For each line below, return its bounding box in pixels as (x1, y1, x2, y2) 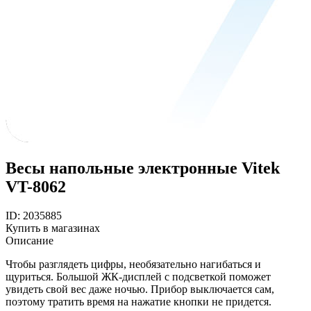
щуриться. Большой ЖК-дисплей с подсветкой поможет (6, 271, 271, 283)
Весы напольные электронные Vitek (6, 158, 280, 177)
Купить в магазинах (6, 222, 100, 235)
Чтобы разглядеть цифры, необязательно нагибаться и (6, 258, 261, 271)
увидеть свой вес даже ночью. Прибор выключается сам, (6, 283, 274, 296)
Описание (6, 235, 53, 247)
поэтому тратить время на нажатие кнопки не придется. (6, 296, 271, 308)
